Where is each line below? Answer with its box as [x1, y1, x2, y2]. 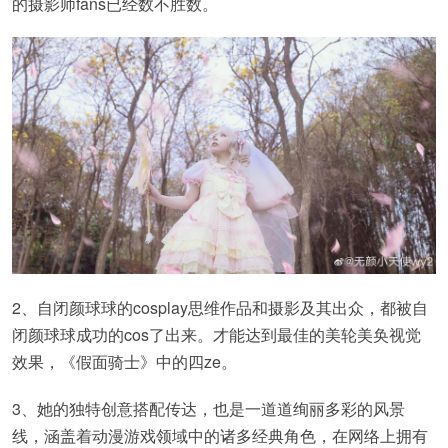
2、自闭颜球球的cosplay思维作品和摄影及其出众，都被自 [12, 296, 428, 320]
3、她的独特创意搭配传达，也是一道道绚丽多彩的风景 [12, 397, 405, 421]
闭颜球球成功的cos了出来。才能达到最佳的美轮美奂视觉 [12, 323, 421, 347]
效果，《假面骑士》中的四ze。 [12, 350, 237, 374]
